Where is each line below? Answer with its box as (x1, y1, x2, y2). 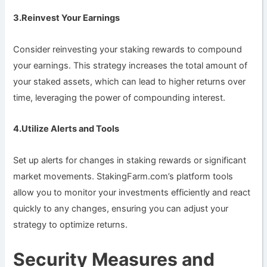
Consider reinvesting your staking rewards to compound (13, 44, 243, 55)
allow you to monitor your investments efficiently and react (13, 187, 251, 198)
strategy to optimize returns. (13, 219, 128, 230)
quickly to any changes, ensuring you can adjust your (13, 203, 229, 214)
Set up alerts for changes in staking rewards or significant (13, 154, 247, 166)
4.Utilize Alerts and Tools (13, 123, 120, 135)
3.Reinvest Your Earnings (13, 13, 120, 24)
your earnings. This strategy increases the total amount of (13, 60, 248, 71)
